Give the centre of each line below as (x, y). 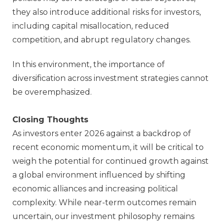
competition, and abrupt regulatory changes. (102, 40)
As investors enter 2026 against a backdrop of (102, 134)
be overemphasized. (54, 92)
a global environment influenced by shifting (99, 175)
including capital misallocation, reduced (91, 26)
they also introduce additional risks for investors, (107, 12)
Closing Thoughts (50, 120)
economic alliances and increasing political (95, 189)
